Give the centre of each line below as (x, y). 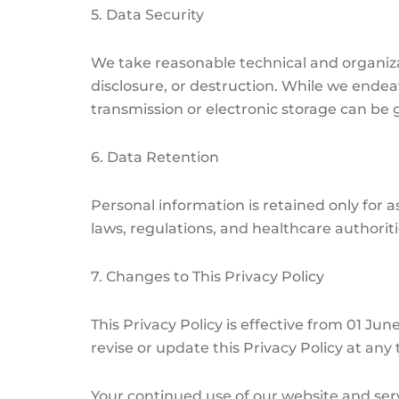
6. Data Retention (155, 157)
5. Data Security (147, 14)
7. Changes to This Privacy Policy (208, 276)
